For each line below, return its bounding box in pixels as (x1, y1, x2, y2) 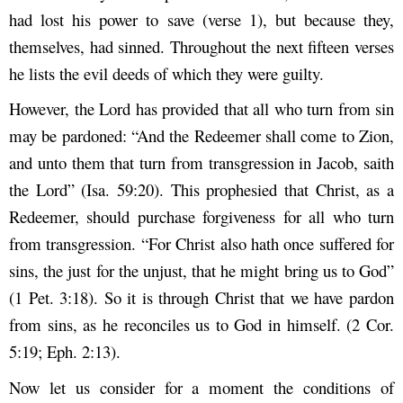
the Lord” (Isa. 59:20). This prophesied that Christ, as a (9, 178, 394, 201)
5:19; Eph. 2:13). (9, 340, 121, 363)
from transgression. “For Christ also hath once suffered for (9, 232, 394, 255)
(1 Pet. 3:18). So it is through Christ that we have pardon (9, 286, 394, 309)
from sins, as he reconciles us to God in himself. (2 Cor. (9, 313, 394, 336)
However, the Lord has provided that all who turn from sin (9, 97, 394, 121)
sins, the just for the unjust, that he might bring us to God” (9, 259, 394, 282)
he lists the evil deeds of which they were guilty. (9, 62, 324, 85)
